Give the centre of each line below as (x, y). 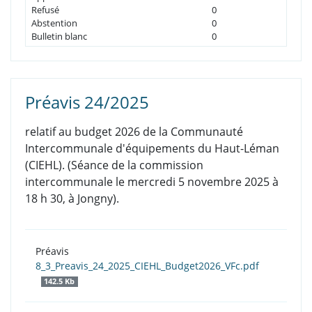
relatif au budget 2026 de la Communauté (134, 132)
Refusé (45, 10)
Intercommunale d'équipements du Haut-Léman (152, 149)
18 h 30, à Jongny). (72, 199)
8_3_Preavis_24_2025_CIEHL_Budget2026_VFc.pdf (147, 266)
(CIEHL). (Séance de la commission (114, 165)
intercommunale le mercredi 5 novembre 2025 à (152, 182)
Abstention (54, 23)
